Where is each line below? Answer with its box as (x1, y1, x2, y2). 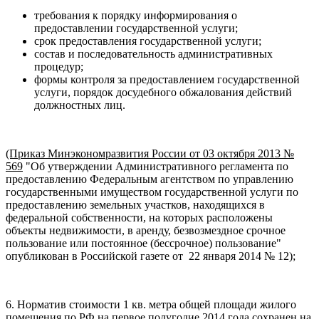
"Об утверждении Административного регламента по (23, 159, 288, 172)
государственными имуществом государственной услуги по (6, 185, 298, 198)
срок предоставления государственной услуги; (34, 34, 261, 47)
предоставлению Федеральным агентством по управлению (6, 172, 293, 185)
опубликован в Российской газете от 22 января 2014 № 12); (6, 249, 296, 262)
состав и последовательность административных (34, 47, 273, 60)
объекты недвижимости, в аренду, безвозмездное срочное (6, 224, 286, 236)
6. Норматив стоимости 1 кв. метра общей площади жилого (6, 298, 296, 310)
